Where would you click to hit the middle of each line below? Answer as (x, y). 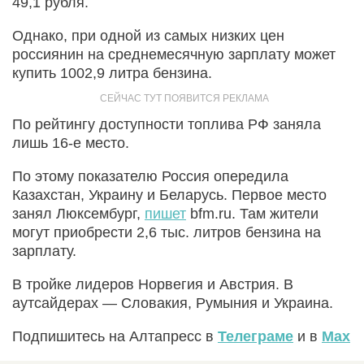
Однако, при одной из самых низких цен (148, 35)
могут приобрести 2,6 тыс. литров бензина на (167, 232)
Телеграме (256, 336)
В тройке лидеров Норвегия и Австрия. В (153, 284)
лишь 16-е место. (71, 143)
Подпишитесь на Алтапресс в (115, 336)
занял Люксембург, (78, 213)
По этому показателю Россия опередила (150, 176)
